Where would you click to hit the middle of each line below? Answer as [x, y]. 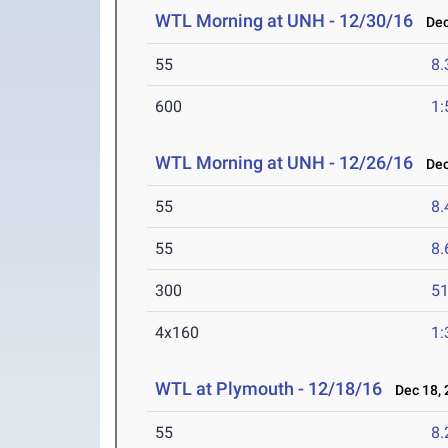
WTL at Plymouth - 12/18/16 [269, 389]
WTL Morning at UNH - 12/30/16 [284, 21]
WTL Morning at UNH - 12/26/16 [284, 163]
